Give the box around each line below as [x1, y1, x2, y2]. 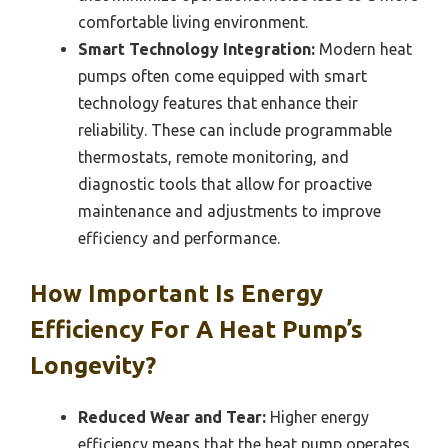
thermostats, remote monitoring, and [78, 148, 349, 167]
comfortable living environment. [78, 13, 308, 32]
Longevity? [30, 352, 156, 380]
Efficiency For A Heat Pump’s [30, 316, 363, 344]
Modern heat [315, 40, 412, 59]
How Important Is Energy [30, 280, 323, 308]
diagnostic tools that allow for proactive [78, 175, 372, 194]
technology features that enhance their [78, 94, 358, 113]
